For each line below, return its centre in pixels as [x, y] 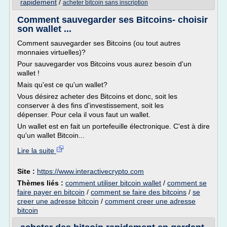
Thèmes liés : [41, 183]
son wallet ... [44, 29]
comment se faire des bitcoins [139, 192]
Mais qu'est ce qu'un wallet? [62, 85]
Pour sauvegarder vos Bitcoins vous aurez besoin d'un [104, 64]
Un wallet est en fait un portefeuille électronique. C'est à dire [113, 126]
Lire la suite [37, 150]
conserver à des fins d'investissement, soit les [90, 105]
